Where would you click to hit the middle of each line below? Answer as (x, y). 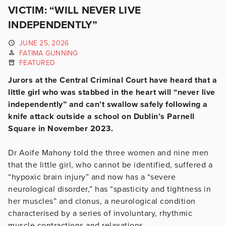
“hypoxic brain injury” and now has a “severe (92, 177)
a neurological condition (150, 201)
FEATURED (37, 63)
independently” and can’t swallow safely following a (108, 104)
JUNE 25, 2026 (44, 43)
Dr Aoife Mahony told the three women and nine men (108, 153)
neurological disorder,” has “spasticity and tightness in (109, 189)
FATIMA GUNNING (49, 53)
